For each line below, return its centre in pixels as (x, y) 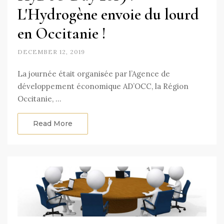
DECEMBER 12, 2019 (51, 51)
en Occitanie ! (62, 33)
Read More (53, 123)
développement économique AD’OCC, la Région (103, 86)
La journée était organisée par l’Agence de (94, 73)
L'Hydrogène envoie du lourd (108, 14)
